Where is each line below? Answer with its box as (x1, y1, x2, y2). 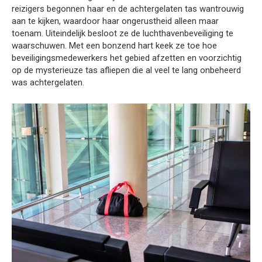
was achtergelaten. (12, 77, 84, 88)
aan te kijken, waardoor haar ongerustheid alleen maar (12, 15, 219, 26)
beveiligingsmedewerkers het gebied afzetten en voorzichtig (12, 52, 242, 63)
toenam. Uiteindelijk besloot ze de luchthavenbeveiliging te (12, 27, 233, 39)
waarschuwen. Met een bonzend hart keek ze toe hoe (12, 40, 217, 51)
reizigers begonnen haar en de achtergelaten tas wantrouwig (12, 3, 244, 14)
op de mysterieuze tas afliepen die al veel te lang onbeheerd (12, 64, 241, 75)
